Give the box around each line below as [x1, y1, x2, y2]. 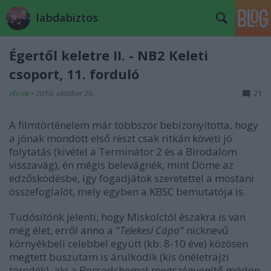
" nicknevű [180, 223, 228, 237]
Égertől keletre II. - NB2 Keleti [9, 46, 208, 64]
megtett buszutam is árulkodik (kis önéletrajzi [9, 250, 229, 264]
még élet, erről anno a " [9, 223, 120, 237]
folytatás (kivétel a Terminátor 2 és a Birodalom [9, 145, 237, 158]
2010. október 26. [36, 88, 94, 99]
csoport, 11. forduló [9, 65, 139, 83]
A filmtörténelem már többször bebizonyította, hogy [9, 118, 258, 132]
